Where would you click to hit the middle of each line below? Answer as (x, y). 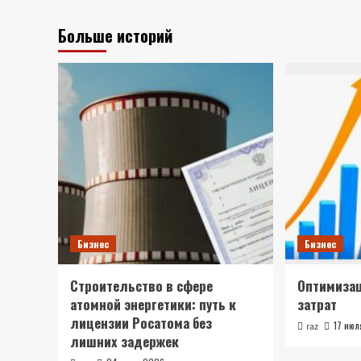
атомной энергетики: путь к (153, 304)
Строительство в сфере (141, 286)
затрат (317, 304)
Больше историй (115, 35)
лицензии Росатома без (141, 323)
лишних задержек (124, 341)
